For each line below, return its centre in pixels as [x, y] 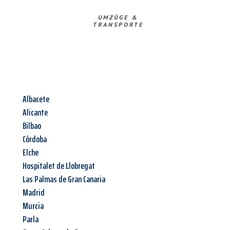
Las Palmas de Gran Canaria [64, 179]
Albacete [36, 99]
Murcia [33, 206]
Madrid [34, 193]
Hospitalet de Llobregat [59, 166]
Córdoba [35, 139]
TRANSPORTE [118, 25]
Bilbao [32, 126]
